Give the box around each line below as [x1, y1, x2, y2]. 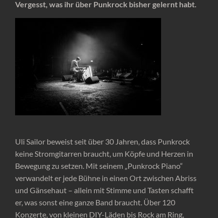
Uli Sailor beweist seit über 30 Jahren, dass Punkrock [15, 136, 190, 146]
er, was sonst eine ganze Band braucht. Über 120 [15, 197, 176, 207]
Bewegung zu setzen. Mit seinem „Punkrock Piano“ [15, 161, 183, 170]
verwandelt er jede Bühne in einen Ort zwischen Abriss [15, 173, 197, 182]
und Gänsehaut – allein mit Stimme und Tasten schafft [15, 185, 194, 195]
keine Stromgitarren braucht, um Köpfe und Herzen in [15, 148, 194, 158]
